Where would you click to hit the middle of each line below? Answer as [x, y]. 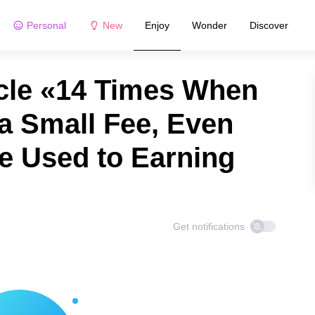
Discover [269, 25]
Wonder [209, 25]
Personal [46, 25]
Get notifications [209, 226]
